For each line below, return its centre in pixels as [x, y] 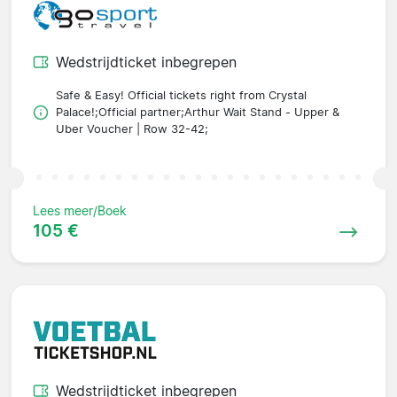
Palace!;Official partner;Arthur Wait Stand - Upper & [198, 113]
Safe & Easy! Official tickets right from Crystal [181, 96]
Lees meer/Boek [80, 211]
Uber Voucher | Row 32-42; [132, 129]
